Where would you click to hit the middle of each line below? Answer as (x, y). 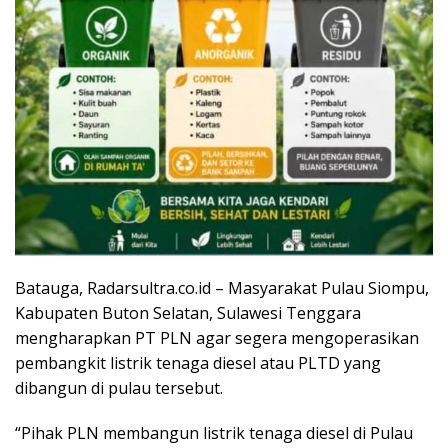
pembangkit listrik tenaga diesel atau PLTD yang (198, 363)
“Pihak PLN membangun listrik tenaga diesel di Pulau (214, 433)
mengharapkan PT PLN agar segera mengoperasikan (217, 338)
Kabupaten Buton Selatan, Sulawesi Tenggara (188, 313)
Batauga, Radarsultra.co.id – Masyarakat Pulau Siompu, (222, 288)
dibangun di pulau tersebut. (119, 388)
